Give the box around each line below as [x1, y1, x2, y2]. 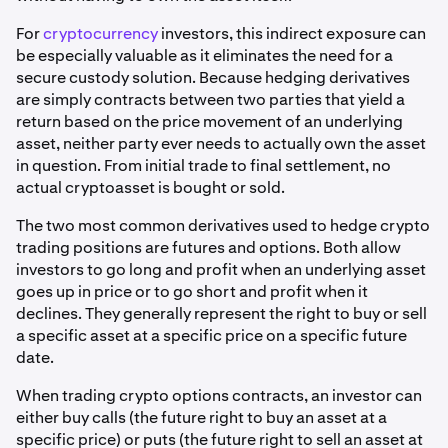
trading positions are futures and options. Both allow [16, 236, 401, 258]
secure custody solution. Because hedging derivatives [16, 66, 410, 88]
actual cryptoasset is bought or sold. [16, 176, 288, 198]
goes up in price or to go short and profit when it [16, 280, 368, 302]
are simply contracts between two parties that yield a [16, 88, 405, 110]
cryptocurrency [43, 22, 158, 44]
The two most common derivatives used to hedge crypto [16, 214, 430, 236]
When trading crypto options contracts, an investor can [16, 384, 422, 406]
